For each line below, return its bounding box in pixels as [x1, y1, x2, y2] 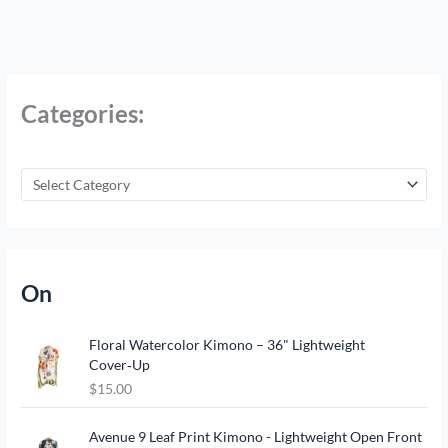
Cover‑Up [89, 355, 151, 373]
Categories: [21, 99, 145, 129]
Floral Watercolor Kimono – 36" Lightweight [89, 335, 366, 353]
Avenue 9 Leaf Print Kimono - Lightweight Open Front [89, 427, 423, 445]
